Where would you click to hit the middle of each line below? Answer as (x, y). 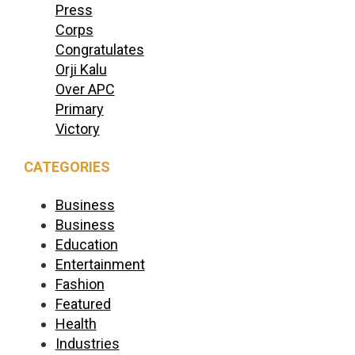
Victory (77, 128)
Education (86, 244)
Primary (79, 109)
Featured (83, 303)
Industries (87, 343)
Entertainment (100, 264)
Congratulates (99, 49)
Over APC (85, 89)
